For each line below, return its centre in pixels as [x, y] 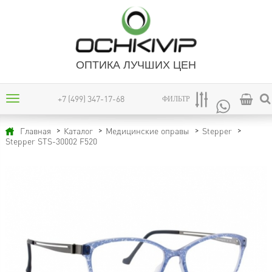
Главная [35, 131]
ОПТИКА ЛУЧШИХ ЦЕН [136, 65]
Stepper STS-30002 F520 [51, 141]
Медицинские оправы [147, 131]
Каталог [78, 131]
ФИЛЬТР [176, 99]
